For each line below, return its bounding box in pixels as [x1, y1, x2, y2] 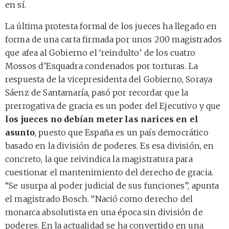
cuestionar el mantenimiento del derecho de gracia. [5, 167, 214, 178]
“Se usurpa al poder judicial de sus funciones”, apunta [5, 180, 219, 191]
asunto [5, 127, 35, 138]
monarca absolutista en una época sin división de [5, 207, 203, 218]
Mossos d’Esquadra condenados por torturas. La [5, 61, 198, 72]
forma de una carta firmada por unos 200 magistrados [5, 34, 222, 45]
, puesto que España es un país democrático [34, 127, 209, 138]
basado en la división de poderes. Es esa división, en [5, 141, 214, 151]
